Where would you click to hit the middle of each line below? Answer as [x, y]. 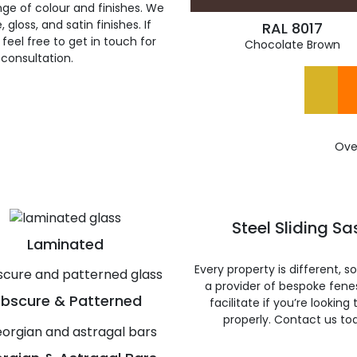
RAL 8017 [292, 28]
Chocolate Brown [292, 45]
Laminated [65, 244]
